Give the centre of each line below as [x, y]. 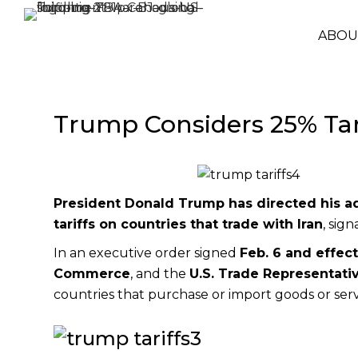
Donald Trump [175, 203]
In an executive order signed [147, 253]
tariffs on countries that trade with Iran [189, 224]
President [89, 203]
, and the [160, 273]
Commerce [92, 273]
